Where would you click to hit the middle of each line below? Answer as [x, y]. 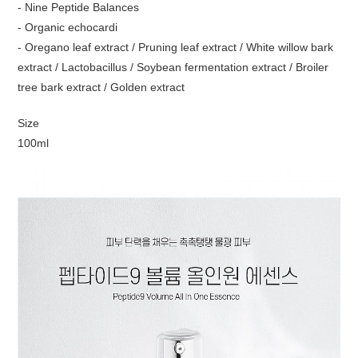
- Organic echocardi [68, 27]
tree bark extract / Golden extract [101, 87]
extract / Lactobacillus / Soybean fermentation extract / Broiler [173, 67]
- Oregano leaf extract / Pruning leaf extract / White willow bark [176, 47]
